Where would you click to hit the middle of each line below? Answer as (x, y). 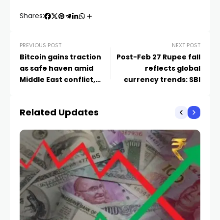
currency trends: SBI (162, 80)
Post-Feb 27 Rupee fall (158, 57)
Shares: (32, 16)
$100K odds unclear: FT (62, 91)
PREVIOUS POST (41, 45)
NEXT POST (186, 45)
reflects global (173, 68)
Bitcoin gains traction (60, 57)
